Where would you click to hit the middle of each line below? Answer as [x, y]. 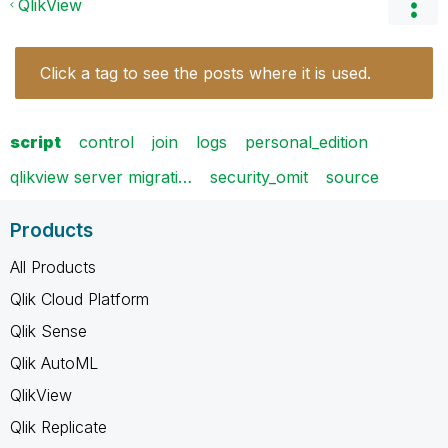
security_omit [259, 176]
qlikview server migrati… [101, 176]
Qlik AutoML [54, 362]
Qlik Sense [48, 330]
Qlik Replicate [58, 426]
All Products [53, 266]
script [35, 141]
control [106, 141]
